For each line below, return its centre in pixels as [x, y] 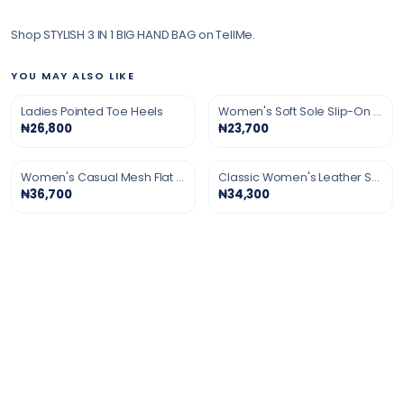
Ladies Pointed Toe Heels [92, 111]
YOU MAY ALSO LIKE [73, 76]
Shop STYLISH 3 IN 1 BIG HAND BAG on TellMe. [133, 35]
